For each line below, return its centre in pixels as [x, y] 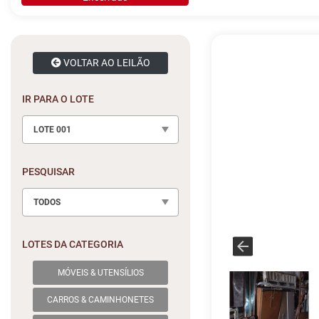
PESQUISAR [48, 172]
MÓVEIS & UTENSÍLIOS [100, 273]
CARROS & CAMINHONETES [101, 300]
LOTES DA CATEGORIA [73, 244]
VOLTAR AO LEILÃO [105, 63]
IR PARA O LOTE [58, 99]
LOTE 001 [52, 130]
